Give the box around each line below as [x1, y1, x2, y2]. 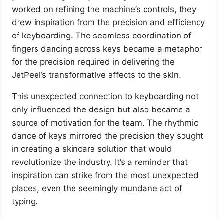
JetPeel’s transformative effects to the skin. [12, 70, 182, 80]
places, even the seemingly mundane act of [12, 183, 182, 194]
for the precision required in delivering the [12, 57, 175, 67]
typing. [12, 197, 38, 207]
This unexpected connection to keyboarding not [12, 91, 199, 102]
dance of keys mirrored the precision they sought [12, 131, 204, 141]
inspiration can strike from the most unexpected [12, 170, 199, 181]
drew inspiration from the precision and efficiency [12, 18, 205, 28]
